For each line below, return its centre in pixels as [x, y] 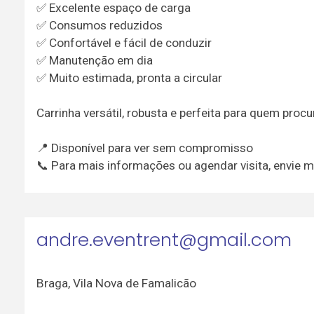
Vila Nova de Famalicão [134, 283]
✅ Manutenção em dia [94, 61]
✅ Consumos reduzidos [99, 26]
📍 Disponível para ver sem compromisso [144, 148]
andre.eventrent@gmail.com [164, 240]
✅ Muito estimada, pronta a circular [129, 78]
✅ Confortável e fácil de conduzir [124, 43]
